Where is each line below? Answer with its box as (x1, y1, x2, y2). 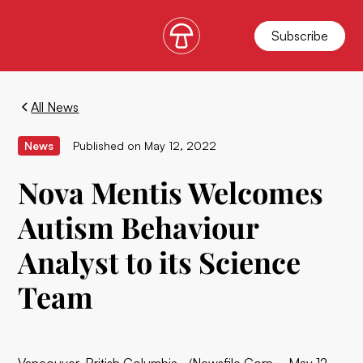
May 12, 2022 (144, 139, 217, 152)
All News (31, 99, 79, 115)
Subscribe (271, 27, 328, 44)
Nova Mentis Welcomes (18, 173, 324, 211)
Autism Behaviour (18, 207, 259, 246)
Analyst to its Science (18, 242, 301, 281)
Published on (73, 139, 142, 152)
